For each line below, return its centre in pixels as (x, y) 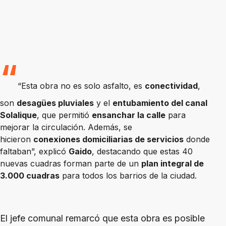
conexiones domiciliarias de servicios (108, 139)
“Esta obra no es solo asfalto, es (81, 86)
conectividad (171, 86)
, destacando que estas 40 (142, 152)
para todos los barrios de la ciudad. (128, 176)
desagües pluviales (55, 103)
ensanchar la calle (129, 115)
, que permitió (64, 115)
